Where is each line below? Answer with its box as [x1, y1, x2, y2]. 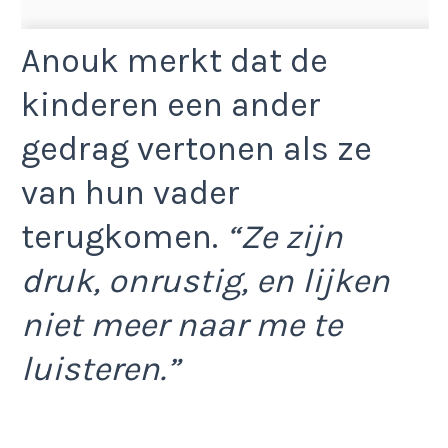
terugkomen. [21, 216, 218, 257]
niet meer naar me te [21, 304, 342, 345]
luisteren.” [21, 348, 179, 389]
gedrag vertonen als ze [21, 128, 372, 169]
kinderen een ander [21, 84, 321, 125]
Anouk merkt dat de [21, 40, 328, 81]
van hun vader [21, 172, 240, 213]
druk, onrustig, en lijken [21, 260, 390, 301]
